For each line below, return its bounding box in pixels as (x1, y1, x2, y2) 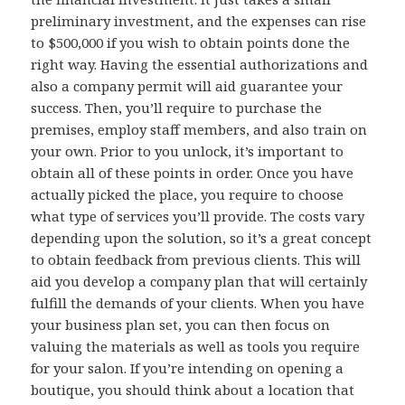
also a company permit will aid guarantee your (31, 77, 344, 96)
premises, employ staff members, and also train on (31, 120, 368, 139)
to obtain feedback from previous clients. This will (31, 250, 362, 269)
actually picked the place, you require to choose (31, 185, 344, 204)
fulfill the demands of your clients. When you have (31, 294, 365, 313)
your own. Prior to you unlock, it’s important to (31, 142, 344, 161)
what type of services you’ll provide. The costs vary (31, 207, 365, 226)
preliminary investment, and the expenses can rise (31, 12, 367, 31)
